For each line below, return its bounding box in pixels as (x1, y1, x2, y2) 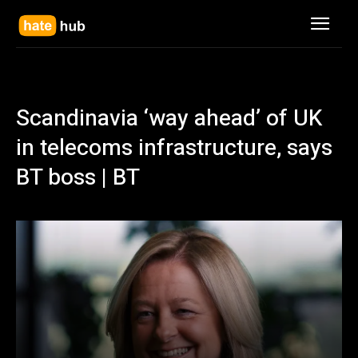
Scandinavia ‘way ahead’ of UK (16, 102, 322, 135)
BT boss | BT (16, 161, 140, 194)
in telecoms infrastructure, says (16, 132, 332, 165)
